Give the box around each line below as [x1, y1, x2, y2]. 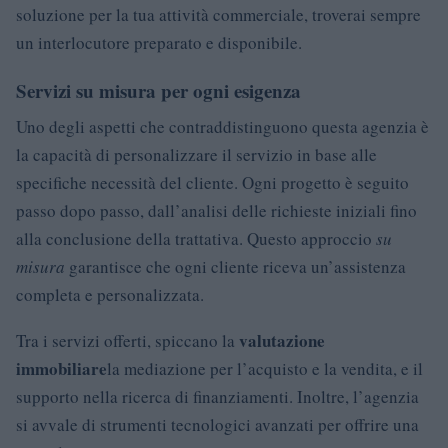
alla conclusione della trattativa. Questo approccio [16, 227, 376, 251]
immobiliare [16, 356, 107, 382]
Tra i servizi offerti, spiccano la [16, 329, 239, 353]
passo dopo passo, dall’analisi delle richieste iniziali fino [16, 199, 417, 223]
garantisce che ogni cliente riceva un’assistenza [65, 255, 406, 279]
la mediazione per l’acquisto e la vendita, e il [107, 357, 423, 381]
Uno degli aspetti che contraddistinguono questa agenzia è [16, 115, 429, 139]
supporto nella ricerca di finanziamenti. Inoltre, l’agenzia [16, 385, 419, 409]
